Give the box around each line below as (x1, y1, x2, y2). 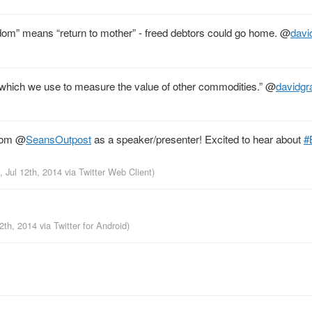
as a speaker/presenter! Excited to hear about (91, 131, 304, 146)
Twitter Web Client (79, 164, 152, 178)
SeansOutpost (26, 131, 91, 146)
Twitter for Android (54, 218, 127, 232)
